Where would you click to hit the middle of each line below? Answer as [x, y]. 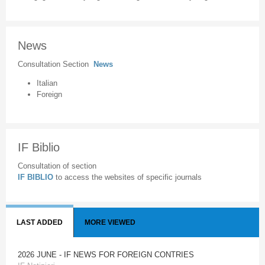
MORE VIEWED [110, 223]
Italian [47, 83]
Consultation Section [55, 64]
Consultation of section [57, 166]
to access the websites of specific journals [128, 177]
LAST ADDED [40, 223]
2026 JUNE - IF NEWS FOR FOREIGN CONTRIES [106, 255]
